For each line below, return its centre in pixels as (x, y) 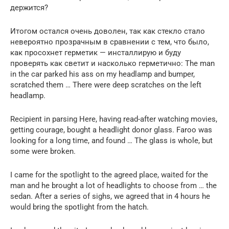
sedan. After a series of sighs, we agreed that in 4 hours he (110, 196)
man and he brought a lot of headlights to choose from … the (113, 185)
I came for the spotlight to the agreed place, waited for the (109, 175)
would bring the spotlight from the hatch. (79, 207)
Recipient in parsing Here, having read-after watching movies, (114, 119)
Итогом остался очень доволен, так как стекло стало (108, 31)
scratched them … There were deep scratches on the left (106, 85)
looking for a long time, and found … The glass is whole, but (111, 140)
